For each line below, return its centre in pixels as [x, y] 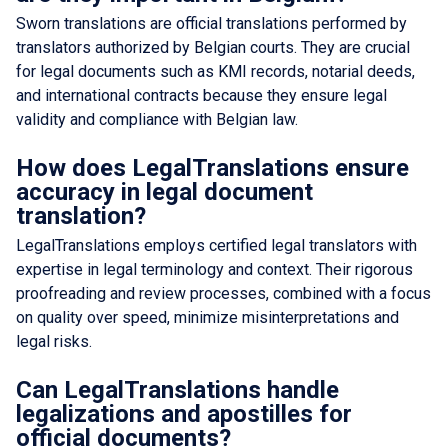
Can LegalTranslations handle [177, 389]
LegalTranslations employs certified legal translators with [216, 245]
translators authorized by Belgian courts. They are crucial [213, 47]
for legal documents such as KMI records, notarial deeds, [215, 71]
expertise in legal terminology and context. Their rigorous [214, 269]
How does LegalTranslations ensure [212, 167]
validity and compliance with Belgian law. [157, 119]
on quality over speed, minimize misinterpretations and [207, 317]
